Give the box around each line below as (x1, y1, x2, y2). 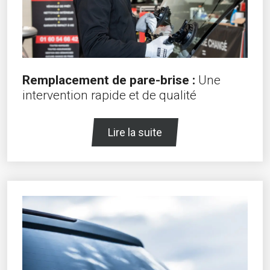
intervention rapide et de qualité (22, 87, 196, 102)
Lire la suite (108, 125, 162, 139)
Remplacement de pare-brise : (22, 72, 195, 87)
